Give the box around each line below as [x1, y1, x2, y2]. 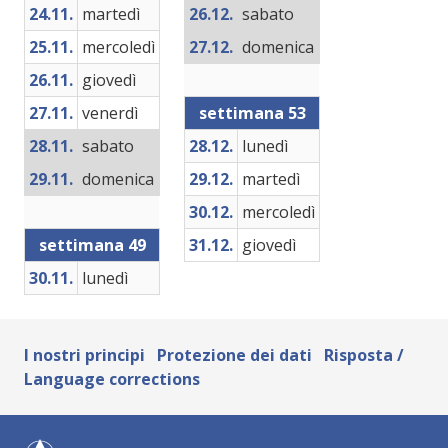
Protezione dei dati [157, 344, 312, 366]
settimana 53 [198, 102, 306, 124]
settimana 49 [38, 234, 146, 256]
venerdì [82, 102, 138, 124]
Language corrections [24, 368, 200, 390]
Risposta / [324, 344, 404, 366]
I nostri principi [24, 344, 145, 366]
